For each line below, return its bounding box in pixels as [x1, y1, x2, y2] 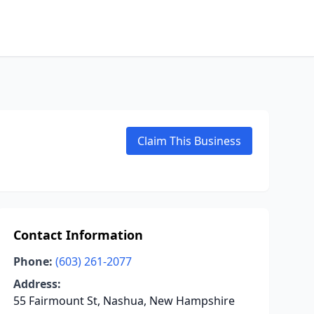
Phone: [13, 254, 53, 269]
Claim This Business [137, 133, 241, 149]
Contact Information [13, 226, 143, 243]
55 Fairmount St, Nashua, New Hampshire [13, 293, 235, 308]
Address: [13, 276, 61, 292]
